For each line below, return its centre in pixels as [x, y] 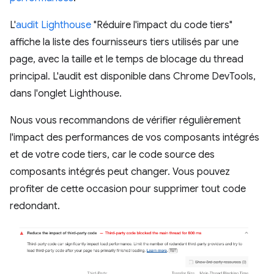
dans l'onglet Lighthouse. [66, 94]
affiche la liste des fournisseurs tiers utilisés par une [124, 42]
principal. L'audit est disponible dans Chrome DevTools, [133, 76]
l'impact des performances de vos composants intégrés [135, 138]
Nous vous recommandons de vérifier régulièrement [125, 120]
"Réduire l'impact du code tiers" [162, 25]
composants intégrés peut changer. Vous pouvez [120, 172]
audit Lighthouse [54, 25]
